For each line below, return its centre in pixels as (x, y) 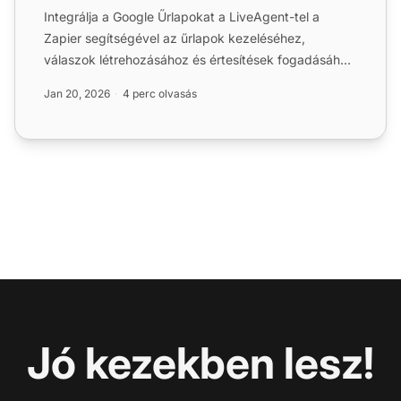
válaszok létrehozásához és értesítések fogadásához (199, 59)
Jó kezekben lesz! (200, 363)
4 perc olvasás (160, 93)
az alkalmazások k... (103, 81)
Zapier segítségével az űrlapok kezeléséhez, (175, 38)
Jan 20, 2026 (77, 93)
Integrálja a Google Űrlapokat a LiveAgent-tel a (182, 16)
